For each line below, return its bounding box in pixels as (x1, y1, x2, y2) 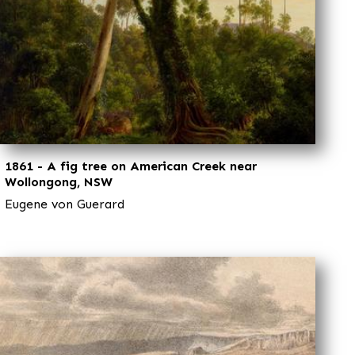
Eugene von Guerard (5, 196, 124, 212)
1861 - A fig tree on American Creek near (5, 158, 257, 174)
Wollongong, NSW (5, 174, 113, 189)
